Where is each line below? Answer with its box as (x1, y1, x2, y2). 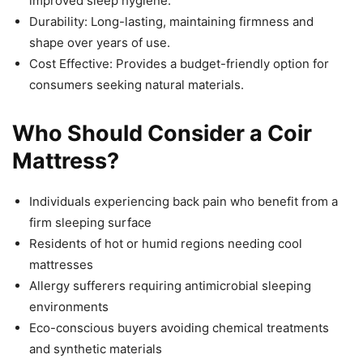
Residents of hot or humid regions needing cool (29, 235, 302, 251)
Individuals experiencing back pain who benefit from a (29, 193, 338, 209)
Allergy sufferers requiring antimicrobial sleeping (29, 277, 311, 293)
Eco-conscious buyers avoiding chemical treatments (29, 319, 329, 335)
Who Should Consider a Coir (12, 119, 312, 147)
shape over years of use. (29, 34, 170, 50)
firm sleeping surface (29, 214, 152, 230)
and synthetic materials (29, 340, 162, 357)
